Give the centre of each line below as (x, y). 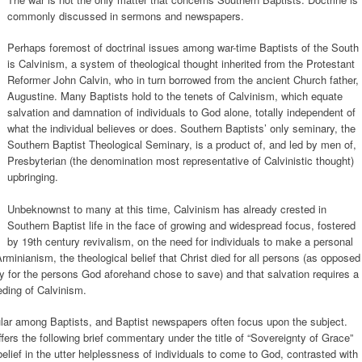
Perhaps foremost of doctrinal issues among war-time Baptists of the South (183, 47)
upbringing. (33, 177)
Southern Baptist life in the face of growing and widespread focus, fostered (181, 225)
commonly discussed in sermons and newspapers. (126, 15)
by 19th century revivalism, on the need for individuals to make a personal (180, 241)
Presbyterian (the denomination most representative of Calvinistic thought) (181, 160)
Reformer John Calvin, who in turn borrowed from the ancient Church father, (183, 80)
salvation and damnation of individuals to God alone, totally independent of (181, 112)
